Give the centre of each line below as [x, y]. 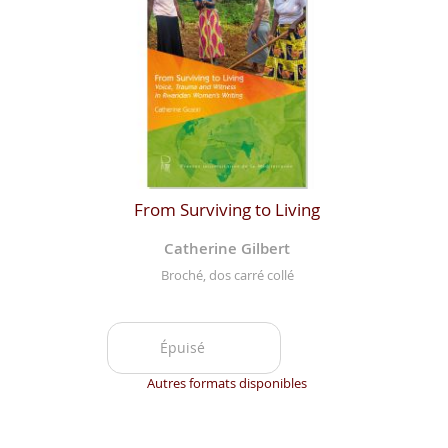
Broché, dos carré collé [227, 275]
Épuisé [182, 348]
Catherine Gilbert [227, 248]
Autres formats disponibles [227, 383]
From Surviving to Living [227, 209]
